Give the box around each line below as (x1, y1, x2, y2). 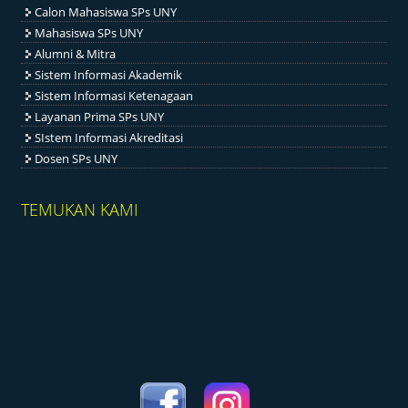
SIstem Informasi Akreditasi (35, 128, 184, 146)
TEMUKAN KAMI (21, 199, 139, 221)
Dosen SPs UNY (35, 149, 118, 167)
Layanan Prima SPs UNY (35, 107, 165, 125)
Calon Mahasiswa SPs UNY (35, 3, 178, 20)
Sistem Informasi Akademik (35, 66, 183, 83)
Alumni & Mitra (35, 45, 117, 62)
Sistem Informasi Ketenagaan (35, 87, 194, 104)
